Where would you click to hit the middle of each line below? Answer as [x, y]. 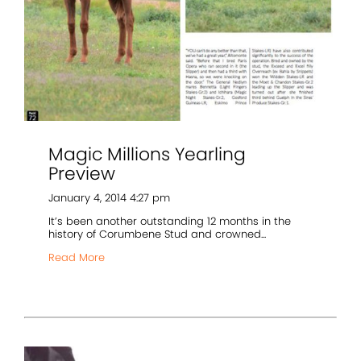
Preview [82, 174]
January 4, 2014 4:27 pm [109, 198]
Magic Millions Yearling [147, 155]
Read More [77, 258]
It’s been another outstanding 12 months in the [170, 222]
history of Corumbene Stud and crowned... [157, 234]
